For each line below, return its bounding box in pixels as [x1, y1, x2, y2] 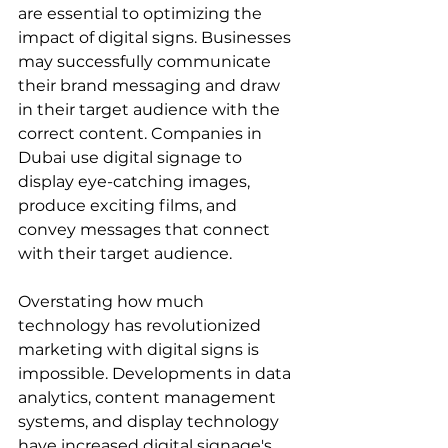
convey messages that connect [18, 219, 274, 239]
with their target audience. [18, 243, 232, 263]
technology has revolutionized [18, 315, 265, 335]
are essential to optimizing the [18, 3, 266, 23]
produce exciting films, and [18, 195, 241, 215]
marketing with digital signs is [18, 339, 263, 359]
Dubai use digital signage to [18, 147, 246, 167]
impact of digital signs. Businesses [18, 27, 295, 47]
